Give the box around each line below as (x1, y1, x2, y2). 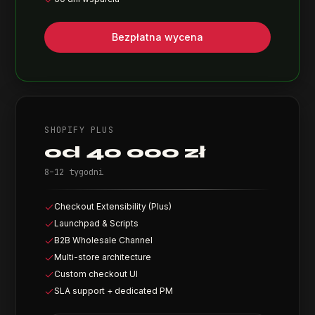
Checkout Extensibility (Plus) (54, 201, 172, 212)
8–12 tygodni (44, 167, 104, 178)
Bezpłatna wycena (112, 31, 203, 43)
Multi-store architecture (54, 252, 152, 262)
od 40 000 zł (44, 142, 206, 162)
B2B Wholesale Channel (54, 235, 153, 245)
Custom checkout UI (54, 269, 139, 279)
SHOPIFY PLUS (44, 124, 114, 136)
